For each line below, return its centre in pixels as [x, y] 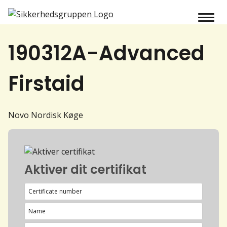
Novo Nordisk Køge [46, 115]
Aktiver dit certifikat [85, 169]
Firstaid [46, 83]
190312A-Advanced [106, 53]
